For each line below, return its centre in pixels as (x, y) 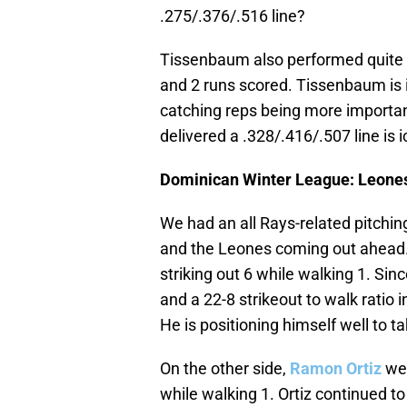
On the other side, (225, 369)
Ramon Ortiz (336, 369)
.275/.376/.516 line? (233, 16)
